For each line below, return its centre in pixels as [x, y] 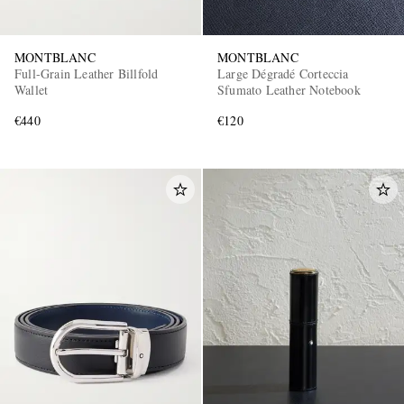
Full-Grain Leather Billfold [87, 73]
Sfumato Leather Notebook [289, 89]
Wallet [32, 89]
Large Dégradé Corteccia [283, 73]
